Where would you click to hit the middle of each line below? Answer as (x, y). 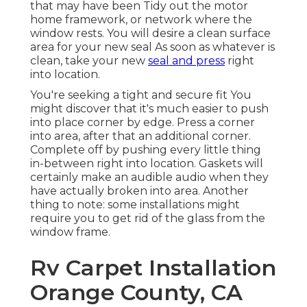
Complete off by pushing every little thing (146, 150)
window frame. (70, 232)
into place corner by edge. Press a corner (143, 123)
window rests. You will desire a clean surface (150, 34)
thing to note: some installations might (135, 205)
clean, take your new (89, 61)
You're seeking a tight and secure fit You (141, 95)
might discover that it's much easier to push (149, 109)
